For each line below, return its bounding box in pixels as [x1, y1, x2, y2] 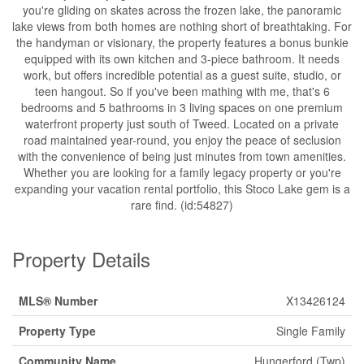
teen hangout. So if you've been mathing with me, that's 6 [34, 83, 330, 99]
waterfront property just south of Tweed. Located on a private [25, 115, 339, 132]
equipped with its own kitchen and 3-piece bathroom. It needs [24, 50, 340, 67]
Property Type [19, 323, 96, 339]
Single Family [276, 323, 345, 339]
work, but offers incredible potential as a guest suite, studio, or [23, 67, 341, 83]
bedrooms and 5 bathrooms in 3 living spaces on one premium [21, 99, 343, 115]
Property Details [12, 245, 150, 273]
